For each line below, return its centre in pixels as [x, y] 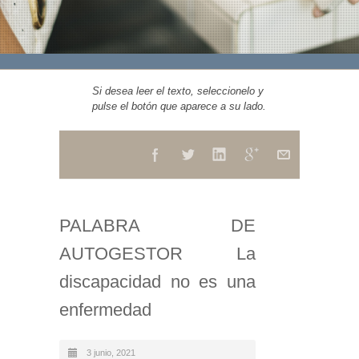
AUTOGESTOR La [157, 254]
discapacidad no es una [157, 282]
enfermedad [105, 310]
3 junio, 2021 [111, 353]
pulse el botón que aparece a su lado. [179, 106]
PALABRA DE [157, 226]
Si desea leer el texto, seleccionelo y [178, 91]
